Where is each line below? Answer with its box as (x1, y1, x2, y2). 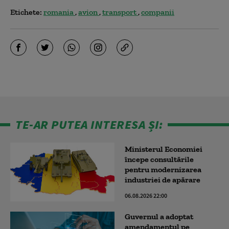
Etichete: (10, 7, 42, 17)
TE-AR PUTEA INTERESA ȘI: (15, 116, 163, 132)
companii (141, 7, 174, 17)
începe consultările (125, 154, 194, 164)
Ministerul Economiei (125, 144, 202, 154)
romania (43, 7, 75, 17)
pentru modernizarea (125, 164, 201, 174)
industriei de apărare (125, 174, 200, 185)
